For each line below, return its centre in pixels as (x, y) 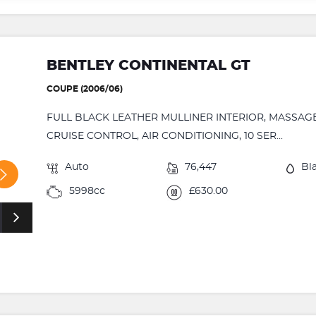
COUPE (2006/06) (85, 89)
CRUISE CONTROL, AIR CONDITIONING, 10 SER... (165, 136)
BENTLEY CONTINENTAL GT (149, 65)
